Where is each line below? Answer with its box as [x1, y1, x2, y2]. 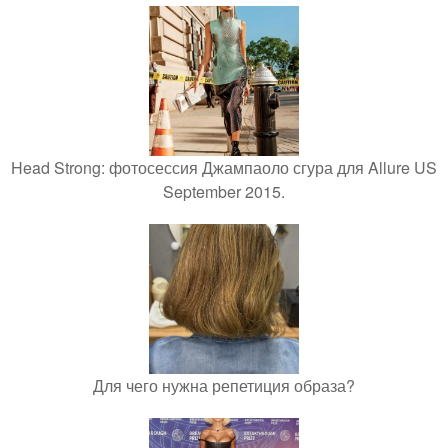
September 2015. [163, 180, 285, 204]
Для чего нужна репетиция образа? [93, 374, 355, 398]
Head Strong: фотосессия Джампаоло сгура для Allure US [11, 156, 437, 180]
